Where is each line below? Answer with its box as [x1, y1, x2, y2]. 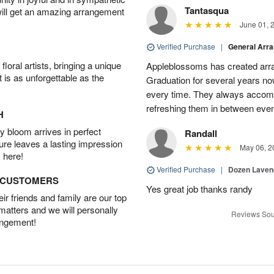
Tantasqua [185, 3, 229, 17]
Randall [185, 126, 217, 140]
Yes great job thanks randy [146, 182, 253, 195]
